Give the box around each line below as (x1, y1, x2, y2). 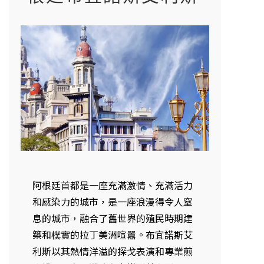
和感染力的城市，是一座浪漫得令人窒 (32, 194, 193, 209)
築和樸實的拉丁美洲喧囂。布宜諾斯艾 (32, 227, 193, 242)
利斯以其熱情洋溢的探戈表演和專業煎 (32, 244, 193, 259)
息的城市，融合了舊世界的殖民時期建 (32, 211, 193, 226)
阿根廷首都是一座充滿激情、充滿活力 (32, 178, 193, 193)
